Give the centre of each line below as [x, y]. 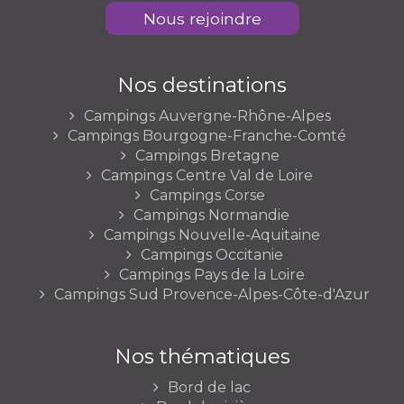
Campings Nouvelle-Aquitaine [211, 234]
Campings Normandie [211, 215]
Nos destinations [202, 84]
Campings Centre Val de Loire [207, 175]
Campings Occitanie [211, 254]
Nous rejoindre [202, 18]
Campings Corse [207, 195]
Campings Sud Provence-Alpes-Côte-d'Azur [211, 294]
